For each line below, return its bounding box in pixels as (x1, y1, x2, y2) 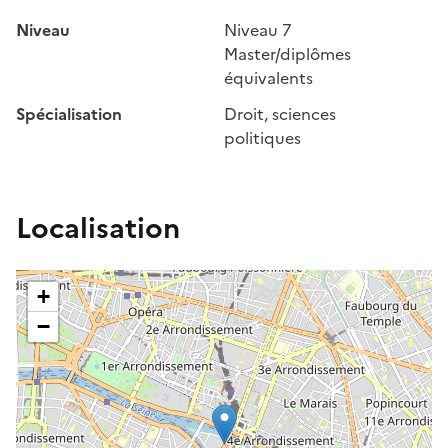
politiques (224, 126, 301, 151)
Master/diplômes (224, 42, 351, 67)
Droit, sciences (224, 102, 336, 127)
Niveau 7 (224, 18, 292, 43)
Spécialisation (16, 102, 122, 127)
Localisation (16, 207, 180, 250)
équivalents (224, 66, 313, 91)
